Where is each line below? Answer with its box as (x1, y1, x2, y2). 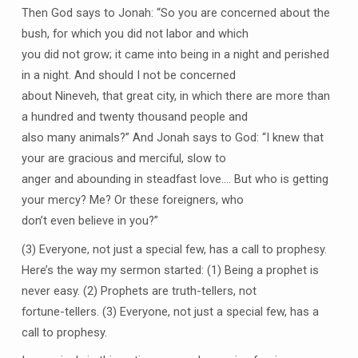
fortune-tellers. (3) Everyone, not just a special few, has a (21, 304, 319, 319)
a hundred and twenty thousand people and (21, 109, 248, 125)
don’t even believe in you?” (21, 213, 158, 229)
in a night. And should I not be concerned (21, 68, 236, 83)
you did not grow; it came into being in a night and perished (21, 47, 329, 62)
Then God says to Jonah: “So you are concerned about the (21, 6, 330, 21)
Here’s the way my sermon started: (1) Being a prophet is (21, 262, 319, 277)
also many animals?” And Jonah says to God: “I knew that (21, 130, 324, 145)
